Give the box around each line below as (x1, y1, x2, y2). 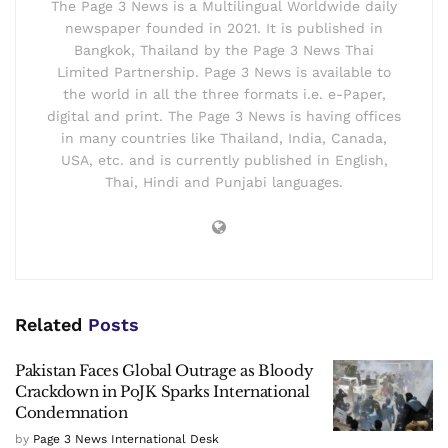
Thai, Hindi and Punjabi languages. (105, 173, 343, 190)
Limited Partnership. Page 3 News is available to (57, 63, 391, 80)
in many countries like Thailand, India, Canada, (61, 129, 387, 146)
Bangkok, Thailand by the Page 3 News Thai (74, 41, 374, 58)
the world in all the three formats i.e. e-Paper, (62, 85, 386, 102)
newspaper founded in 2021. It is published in (65, 19, 383, 36)
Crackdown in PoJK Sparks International (15, 381, 310, 401)
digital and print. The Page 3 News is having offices (47, 107, 401, 124)
